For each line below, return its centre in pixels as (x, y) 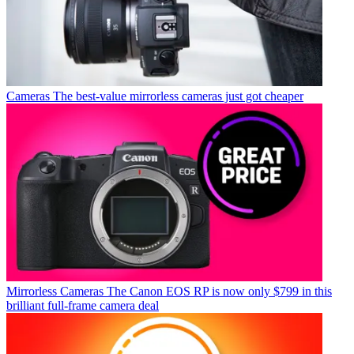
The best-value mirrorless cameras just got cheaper (178, 96)
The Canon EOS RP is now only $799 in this (219, 292)
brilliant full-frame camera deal (83, 306)
